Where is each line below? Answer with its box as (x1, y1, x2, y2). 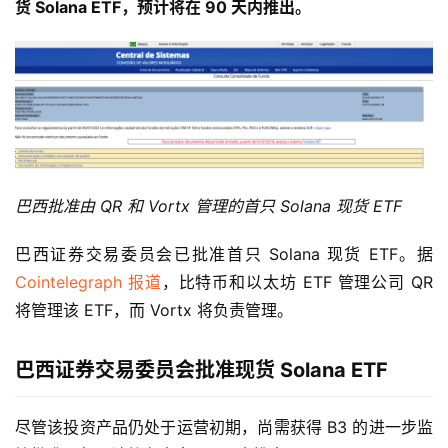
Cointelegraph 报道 (15, 271, 162, 292)
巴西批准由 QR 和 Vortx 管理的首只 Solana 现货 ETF (15, 195, 402, 216)
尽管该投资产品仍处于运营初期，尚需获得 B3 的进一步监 (15, 416, 433, 437)
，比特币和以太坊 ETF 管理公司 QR (161, 271, 434, 292)
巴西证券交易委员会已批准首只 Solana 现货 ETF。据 (15, 243, 433, 264)
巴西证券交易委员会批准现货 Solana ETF (15, 357, 388, 382)
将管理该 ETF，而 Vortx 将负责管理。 (15, 299, 293, 320)
